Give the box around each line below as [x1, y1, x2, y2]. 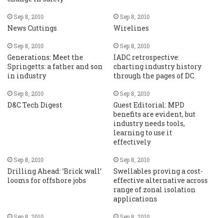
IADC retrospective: [113, 53, 180, 62]
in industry [7, 71, 47, 80]
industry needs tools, [113, 119, 185, 128]
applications [113, 194, 157, 203]
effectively [113, 137, 151, 146]
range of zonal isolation [113, 185, 196, 194]
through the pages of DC [113, 71, 194, 80]
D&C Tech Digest [7, 100, 63, 109]
